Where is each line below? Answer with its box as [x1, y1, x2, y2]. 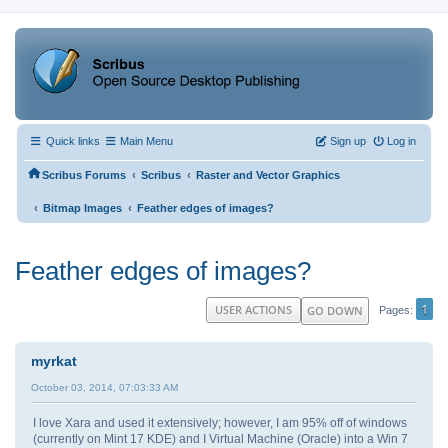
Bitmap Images [43, 202, 122, 215]
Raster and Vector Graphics [196, 169, 340, 182]
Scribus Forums [42, 169, 126, 182]
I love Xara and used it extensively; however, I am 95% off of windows [33, 415, 407, 430]
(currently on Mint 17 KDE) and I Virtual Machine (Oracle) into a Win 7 [33, 431, 408, 446]
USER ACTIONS [215, 301, 292, 317]
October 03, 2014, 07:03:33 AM [31, 381, 178, 393]
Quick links [43, 135, 100, 148]
